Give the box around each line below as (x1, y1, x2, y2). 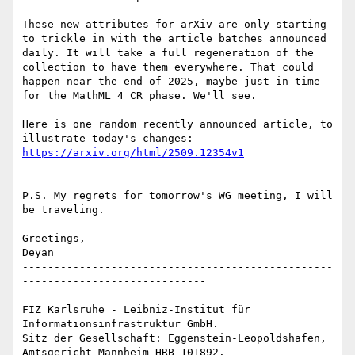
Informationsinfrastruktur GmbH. (22, 318, 219, 330)
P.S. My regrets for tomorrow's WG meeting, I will (22, 189, 333, 202)
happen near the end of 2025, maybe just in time (22, 75, 320, 88)
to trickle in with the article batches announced (22, 32, 326, 45)
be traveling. (22, 204, 105, 216)
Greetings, (22, 232, 86, 245)
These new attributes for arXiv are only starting (22, 18, 326, 31)
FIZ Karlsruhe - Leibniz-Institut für (22, 303, 250, 316)
